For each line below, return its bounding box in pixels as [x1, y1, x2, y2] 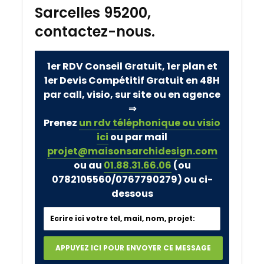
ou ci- [181, 173, 213, 187]
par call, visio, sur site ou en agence [44, 88, 220, 102]
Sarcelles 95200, [35, 3, 151, 23]
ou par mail [108, 130, 167, 144]
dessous [111, 187, 153, 201]
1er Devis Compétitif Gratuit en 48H [44, 74, 220, 88]
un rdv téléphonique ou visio [79, 116, 220, 130]
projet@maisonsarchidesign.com [47, 144, 217, 159]
